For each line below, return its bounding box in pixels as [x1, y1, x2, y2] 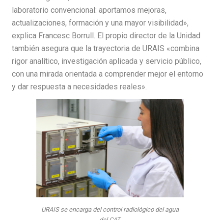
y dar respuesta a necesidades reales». [12, 82, 147, 91]
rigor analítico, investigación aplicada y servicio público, [12, 56, 201, 66]
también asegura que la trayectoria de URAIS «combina [12, 44, 199, 53]
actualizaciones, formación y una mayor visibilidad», [12, 18, 189, 27]
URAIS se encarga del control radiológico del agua [41, 206, 179, 213]
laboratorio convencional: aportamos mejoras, [12, 5, 166, 15]
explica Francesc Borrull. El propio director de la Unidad [12, 31, 200, 40]
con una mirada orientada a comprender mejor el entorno [12, 69, 203, 79]
